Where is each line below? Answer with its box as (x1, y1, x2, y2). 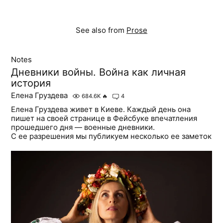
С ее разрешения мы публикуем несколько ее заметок (11, 131, 212, 141)
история (11, 77, 51, 90)
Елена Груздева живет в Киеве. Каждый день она (11, 105, 191, 114)
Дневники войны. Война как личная (11, 66, 186, 79)
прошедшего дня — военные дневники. (11, 122, 155, 132)
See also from (76, 25, 126, 35)
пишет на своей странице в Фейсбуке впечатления (11, 113, 198, 123)
